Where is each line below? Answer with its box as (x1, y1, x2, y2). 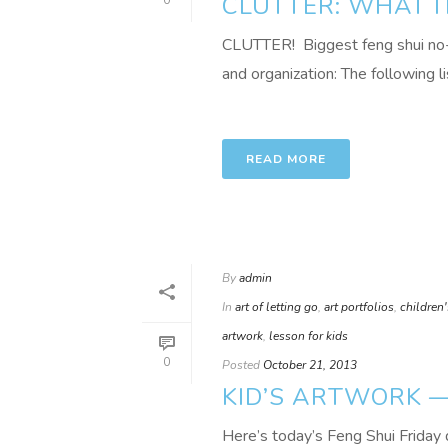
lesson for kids (269, 328, 348, 344)
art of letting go (235, 299, 318, 315)
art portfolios (324, 299, 394, 315)
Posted (222, 357, 260, 373)
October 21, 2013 (263, 357, 357, 373)
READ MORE (246, 151, 326, 167)
